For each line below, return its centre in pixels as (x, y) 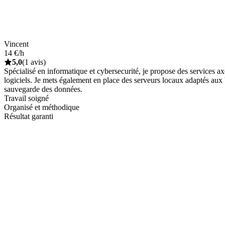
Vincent (16, 44)
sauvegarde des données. (43, 89)
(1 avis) (34, 62)
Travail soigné (26, 98)
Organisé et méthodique (42, 107)
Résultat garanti (29, 116)
